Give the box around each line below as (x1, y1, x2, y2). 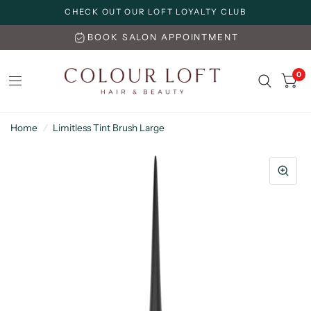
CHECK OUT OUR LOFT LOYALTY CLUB (65, 7, 246, 17)
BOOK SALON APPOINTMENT (87, 32, 239, 42)
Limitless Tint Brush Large (53, 122, 165, 133)
